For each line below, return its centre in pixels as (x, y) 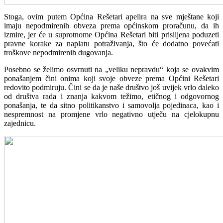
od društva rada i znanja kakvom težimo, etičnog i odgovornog (111, 96)
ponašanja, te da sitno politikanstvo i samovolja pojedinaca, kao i (111, 105)
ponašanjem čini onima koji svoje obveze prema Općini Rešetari (111, 78)
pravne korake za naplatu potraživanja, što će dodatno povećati (111, 43)
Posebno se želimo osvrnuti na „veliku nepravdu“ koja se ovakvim (111, 69)
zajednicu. (20, 123)
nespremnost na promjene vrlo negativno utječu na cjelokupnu (111, 114)
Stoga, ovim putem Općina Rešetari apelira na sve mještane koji (111, 16)
